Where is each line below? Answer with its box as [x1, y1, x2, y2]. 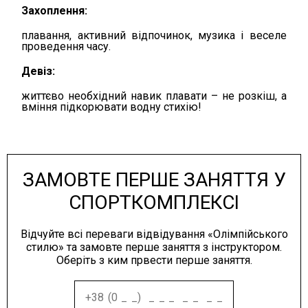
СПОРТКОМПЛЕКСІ [69, 190, 239, 214]
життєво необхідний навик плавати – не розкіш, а [21, 89, 287, 102]
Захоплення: [21, 3, 88, 17]
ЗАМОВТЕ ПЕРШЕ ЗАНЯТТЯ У [22, 168, 286, 191]
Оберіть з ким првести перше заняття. [56, 253, 252, 267]
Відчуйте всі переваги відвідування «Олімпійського [20, 227, 288, 241]
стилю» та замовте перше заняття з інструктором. [26, 240, 282, 254]
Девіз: [21, 64, 56, 78]
